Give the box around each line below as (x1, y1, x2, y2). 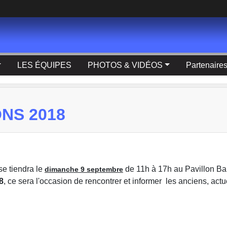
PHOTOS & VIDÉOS (88, 61, 163, 69)
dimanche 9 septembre (45, 165, 123, 173)
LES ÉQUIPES (17, 61, 72, 69)
